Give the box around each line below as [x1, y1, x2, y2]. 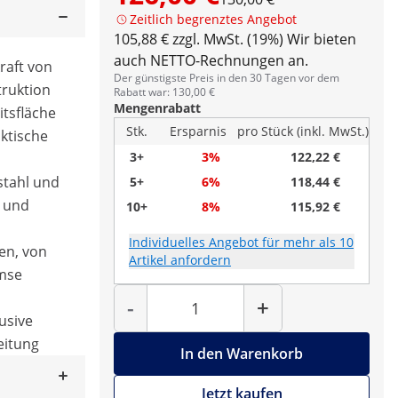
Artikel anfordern [129, 251, 231, 268]
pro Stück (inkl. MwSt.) [237, 123, 369, 139]
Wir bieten [287, 29, 356, 49]
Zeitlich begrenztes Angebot [130, 11, 297, 28]
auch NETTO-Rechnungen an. [114, 51, 308, 70]
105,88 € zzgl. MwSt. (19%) [114, 29, 283, 49]
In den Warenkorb [180, 344, 303, 363]
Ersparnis [170, 123, 227, 139]
